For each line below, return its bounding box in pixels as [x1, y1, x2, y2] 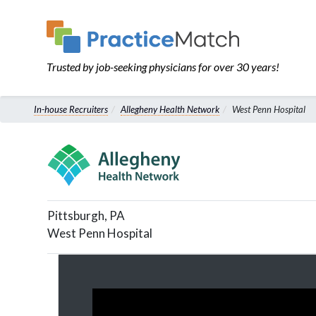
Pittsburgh [47, 208, 104, 223]
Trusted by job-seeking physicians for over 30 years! [47, 60, 280, 73]
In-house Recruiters [34, 104, 108, 115]
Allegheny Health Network [121, 104, 219, 115]
